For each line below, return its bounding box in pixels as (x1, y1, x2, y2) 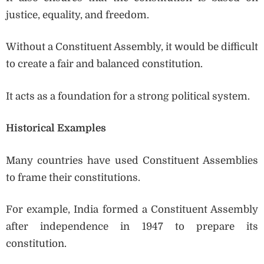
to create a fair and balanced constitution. (6, 58, 203, 70)
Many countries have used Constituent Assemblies (6, 154, 258, 166)
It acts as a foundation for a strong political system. (6, 90, 250, 102)
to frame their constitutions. (6, 171, 140, 183)
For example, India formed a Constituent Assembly (6, 204, 258, 216)
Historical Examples (6, 123, 106, 134)
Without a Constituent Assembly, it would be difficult (6, 41, 258, 53)
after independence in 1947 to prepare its (6, 221, 258, 233)
